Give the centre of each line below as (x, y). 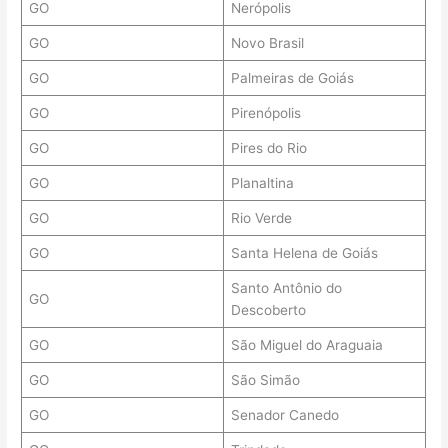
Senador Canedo (284, 415)
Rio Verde (261, 218)
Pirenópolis (265, 113)
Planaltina (262, 183)
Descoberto (268, 310)
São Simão (265, 380)
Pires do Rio (268, 148)
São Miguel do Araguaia (306, 345)
